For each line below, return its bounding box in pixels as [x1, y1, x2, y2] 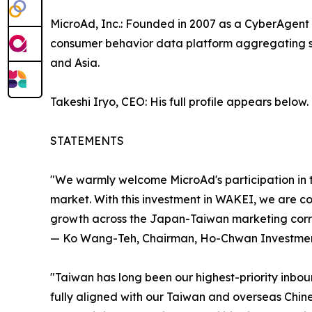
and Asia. [50, 56, 100, 70]
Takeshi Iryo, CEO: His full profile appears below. [50, 95, 309, 109]
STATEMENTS [50, 134, 124, 148]
